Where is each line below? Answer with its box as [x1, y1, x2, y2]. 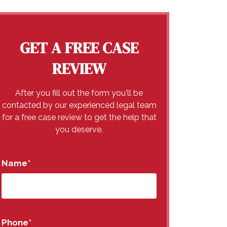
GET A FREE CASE [20, 37, 138, 58]
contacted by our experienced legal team [2, 100, 157, 110]
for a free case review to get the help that [2, 112, 157, 122]
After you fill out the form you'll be [15, 88, 143, 98]
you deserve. [55, 125, 103, 134]
